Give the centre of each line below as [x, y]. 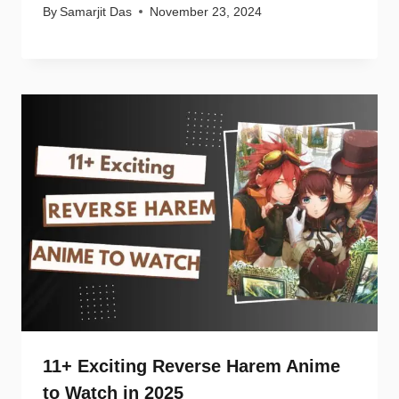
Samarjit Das [96, 12]
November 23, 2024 [206, 12]
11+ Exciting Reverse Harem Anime [191, 366]
